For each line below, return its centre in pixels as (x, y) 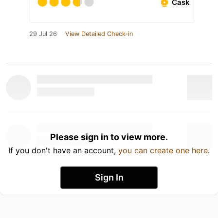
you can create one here (163, 150)
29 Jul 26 (43, 34)
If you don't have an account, (63, 150)
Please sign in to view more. (109, 137)
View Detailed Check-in (99, 34)
